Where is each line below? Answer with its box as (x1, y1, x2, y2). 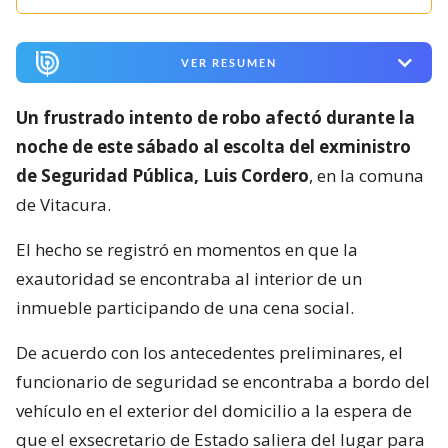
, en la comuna (309, 164, 424, 188)
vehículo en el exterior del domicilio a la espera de (16, 399, 412, 423)
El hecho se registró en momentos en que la (16, 238, 358, 262)
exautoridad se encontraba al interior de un (16, 267, 362, 291)
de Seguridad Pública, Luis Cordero (16, 164, 309, 188)
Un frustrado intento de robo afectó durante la (16, 106, 415, 130)
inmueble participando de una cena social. (16, 296, 354, 320)
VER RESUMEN (180, 56, 277, 70)
